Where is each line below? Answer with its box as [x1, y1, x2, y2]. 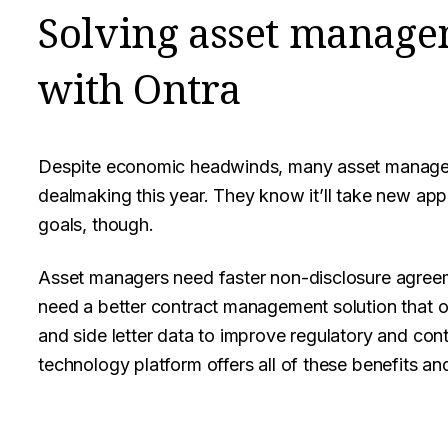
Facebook [74, 399, 224, 438]
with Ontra [38, 61, 241, 116]
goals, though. [38, 214, 154, 235]
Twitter [114, 399, 222, 438]
